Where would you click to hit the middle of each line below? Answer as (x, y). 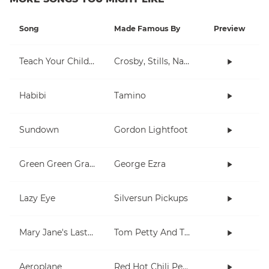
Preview (229, 28)
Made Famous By (147, 28)
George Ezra (140, 164)
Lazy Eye (37, 198)
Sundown (39, 130)
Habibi (33, 96)
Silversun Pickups (151, 198)
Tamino (130, 96)
